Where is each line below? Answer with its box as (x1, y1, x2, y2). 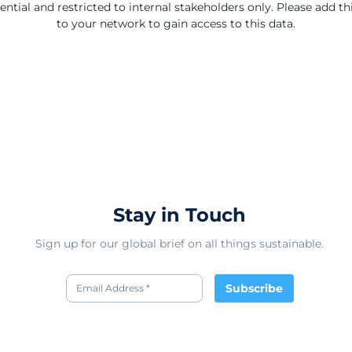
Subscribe (225, 280, 283, 295)
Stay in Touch (113, 203, 246, 226)
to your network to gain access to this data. (57, 16, 295, 31)
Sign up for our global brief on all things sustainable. (35, 236, 324, 251)
